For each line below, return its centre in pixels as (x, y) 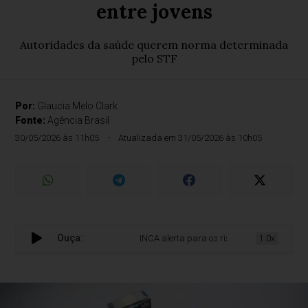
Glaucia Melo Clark (78, 106)
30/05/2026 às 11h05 (57, 138)
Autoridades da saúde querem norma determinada (154, 45)
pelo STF (154, 58)
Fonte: (32, 120)
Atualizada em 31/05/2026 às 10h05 (190, 138)
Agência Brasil (79, 120)
